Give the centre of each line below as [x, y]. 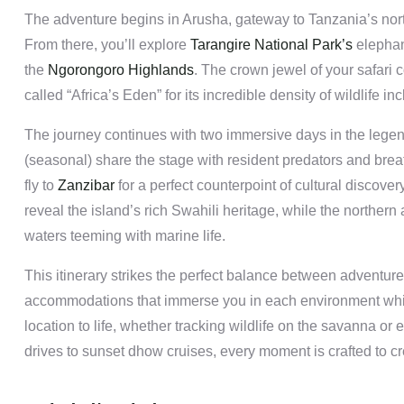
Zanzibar [84, 186]
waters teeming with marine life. [125, 236]
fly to [39, 186]
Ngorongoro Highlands [121, 70]
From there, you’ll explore [107, 45]
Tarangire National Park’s [271, 45]
